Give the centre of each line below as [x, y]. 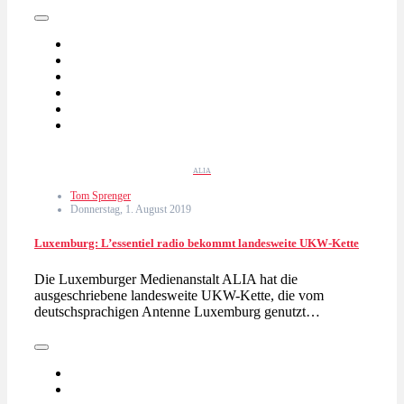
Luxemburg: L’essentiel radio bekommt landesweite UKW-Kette [197, 243]
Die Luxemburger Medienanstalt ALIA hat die [166, 279]
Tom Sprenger [101, 196]
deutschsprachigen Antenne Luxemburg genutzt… [177, 311]
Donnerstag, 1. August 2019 [131, 210]
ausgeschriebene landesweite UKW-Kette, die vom [179, 295]
